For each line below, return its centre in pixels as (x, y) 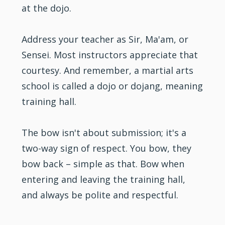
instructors (103, 54)
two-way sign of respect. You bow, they (107, 148)
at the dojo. (47, 8)
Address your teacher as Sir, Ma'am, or (105, 39)
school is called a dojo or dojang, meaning (113, 86)
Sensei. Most (50, 54)
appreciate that (163, 54)
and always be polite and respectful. (100, 195)
